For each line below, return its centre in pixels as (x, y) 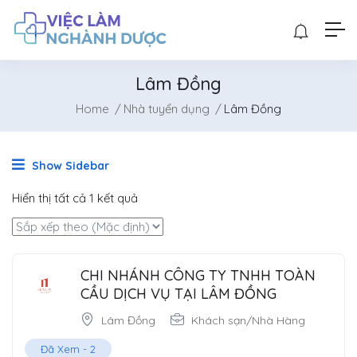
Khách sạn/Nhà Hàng (248, 320)
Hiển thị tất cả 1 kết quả (75, 198)
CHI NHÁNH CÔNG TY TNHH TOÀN (198, 275)
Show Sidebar (69, 165)
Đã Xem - (65, 349)
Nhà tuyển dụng (167, 108)
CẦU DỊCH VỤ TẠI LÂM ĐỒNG (178, 293)
